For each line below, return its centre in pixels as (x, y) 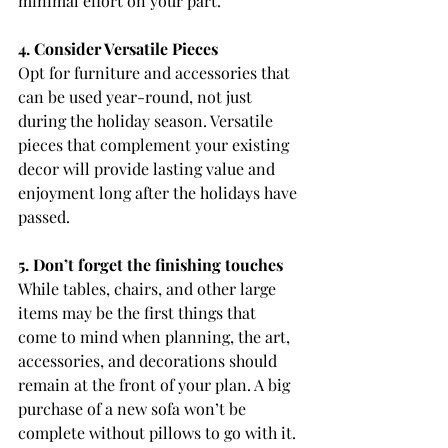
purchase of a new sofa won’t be (134, 409)
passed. (44, 217)
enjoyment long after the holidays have (159, 193)
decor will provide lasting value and (148, 169)
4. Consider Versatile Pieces (118, 49)
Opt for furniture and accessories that (156, 73)
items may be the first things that (139, 313)
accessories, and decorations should (149, 361)
